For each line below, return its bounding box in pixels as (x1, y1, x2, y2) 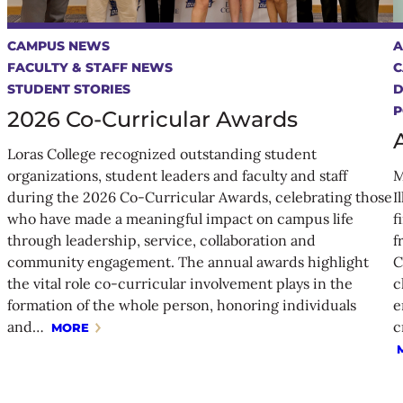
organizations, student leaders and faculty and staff (7, 166, 347, 184)
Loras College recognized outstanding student (7, 145, 317, 163)
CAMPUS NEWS (7, 38, 110, 55)
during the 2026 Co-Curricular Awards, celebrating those (7, 188, 392, 206)
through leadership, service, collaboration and (7, 231, 316, 249)
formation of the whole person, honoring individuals (7, 296, 356, 314)
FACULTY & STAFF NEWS (7, 59, 173, 76)
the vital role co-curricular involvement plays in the (7, 274, 353, 292)
